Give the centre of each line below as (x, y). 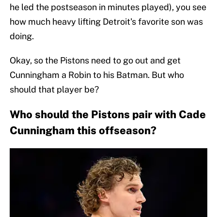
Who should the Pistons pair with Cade (108, 115)
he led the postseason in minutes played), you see (108, 7)
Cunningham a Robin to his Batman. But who (97, 75)
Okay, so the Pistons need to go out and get (95, 61)
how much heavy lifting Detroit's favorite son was (106, 22)
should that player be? (54, 90)
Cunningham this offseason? (83, 131)
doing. (22, 36)
